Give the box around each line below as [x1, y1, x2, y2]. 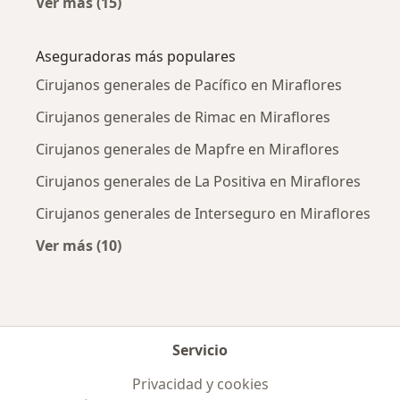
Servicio [172, 340, 228, 361]
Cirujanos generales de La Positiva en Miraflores [36, 171, 361, 192]
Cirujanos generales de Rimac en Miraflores [36, 107, 330, 128]
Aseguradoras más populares [36, 46, 236, 67]
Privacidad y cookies [131, 374, 269, 395]
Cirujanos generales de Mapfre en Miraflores [36, 139, 339, 160]
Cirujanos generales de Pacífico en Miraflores [36, 75, 342, 96]
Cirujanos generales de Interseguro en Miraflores [36, 204, 371, 224]
